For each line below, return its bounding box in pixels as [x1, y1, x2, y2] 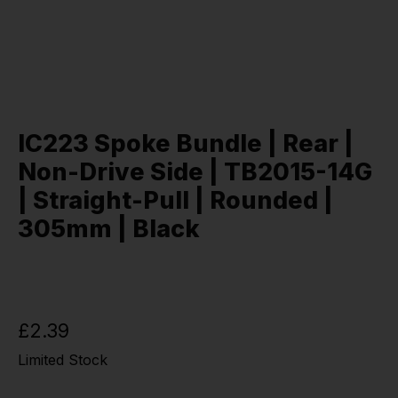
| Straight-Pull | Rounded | [18, 185, 333, 215]
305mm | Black [18, 213, 200, 243]
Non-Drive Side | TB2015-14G [18, 156, 372, 187]
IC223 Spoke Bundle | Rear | [18, 128, 354, 158]
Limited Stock [18, 351, 107, 370]
